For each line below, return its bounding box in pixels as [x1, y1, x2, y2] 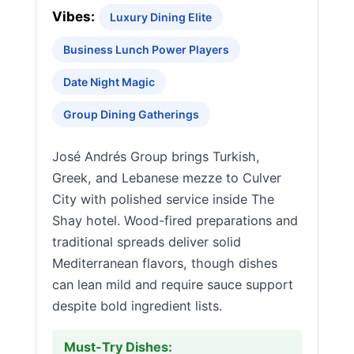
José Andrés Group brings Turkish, [52, 149, 260, 164]
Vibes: [52, 9, 95, 24]
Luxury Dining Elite [110, 10, 212, 24]
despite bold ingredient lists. [52, 298, 222, 314]
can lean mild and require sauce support [52, 277, 293, 292]
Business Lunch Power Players [63, 43, 229, 56]
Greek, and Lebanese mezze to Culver [52, 170, 281, 186]
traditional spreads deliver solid [52, 234, 241, 250]
